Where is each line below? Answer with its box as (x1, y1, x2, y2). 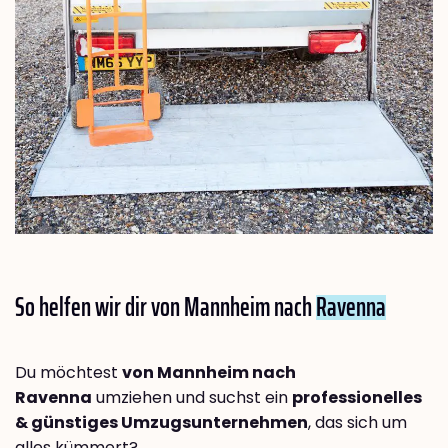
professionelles (292, 386, 422, 410)
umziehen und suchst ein (92, 386, 292, 410)
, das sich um (308, 411, 407, 435)
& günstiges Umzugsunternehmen (15, 411, 308, 435)
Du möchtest (15, 361, 122, 385)
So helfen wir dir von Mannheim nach (15, 286, 316, 328)
